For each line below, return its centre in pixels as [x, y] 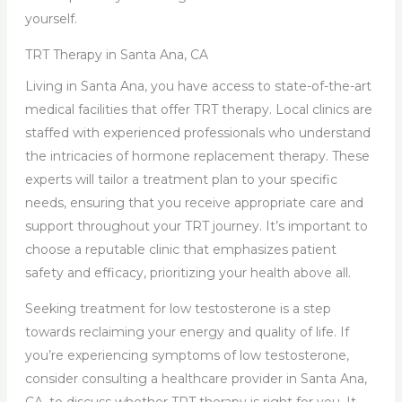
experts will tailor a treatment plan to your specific [181, 180]
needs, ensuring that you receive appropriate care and [194, 203]
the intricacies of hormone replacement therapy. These [197, 157]
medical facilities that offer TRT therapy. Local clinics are [198, 110]
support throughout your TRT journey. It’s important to [196, 227]
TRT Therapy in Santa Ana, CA [116, 54]
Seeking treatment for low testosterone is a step [178, 309]
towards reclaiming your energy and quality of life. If [187, 332]
